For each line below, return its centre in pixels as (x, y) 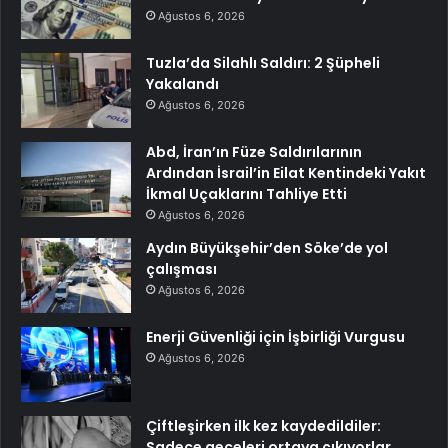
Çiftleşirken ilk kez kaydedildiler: (263, 425)
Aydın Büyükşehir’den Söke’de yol (267, 247)
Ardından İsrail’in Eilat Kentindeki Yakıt (286, 172)
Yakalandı (182, 83)
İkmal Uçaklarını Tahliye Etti (246, 193)
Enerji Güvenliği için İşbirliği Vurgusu (275, 336)
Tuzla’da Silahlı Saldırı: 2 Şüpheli (263, 62)
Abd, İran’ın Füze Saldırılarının (254, 151)
